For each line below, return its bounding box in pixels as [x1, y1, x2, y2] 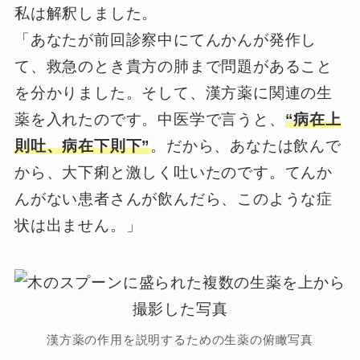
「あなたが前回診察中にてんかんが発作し [14, 31, 317, 49]
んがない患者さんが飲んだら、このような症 [14, 190, 333, 208]
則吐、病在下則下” [14, 137, 151, 155]
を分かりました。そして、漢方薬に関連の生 [14, 84, 333, 102]
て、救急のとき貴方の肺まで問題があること [14, 58, 333, 76]
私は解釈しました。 [14, 5, 158, 22]
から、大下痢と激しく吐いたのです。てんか [14, 164, 333, 182]
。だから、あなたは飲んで [150, 137, 342, 155]
